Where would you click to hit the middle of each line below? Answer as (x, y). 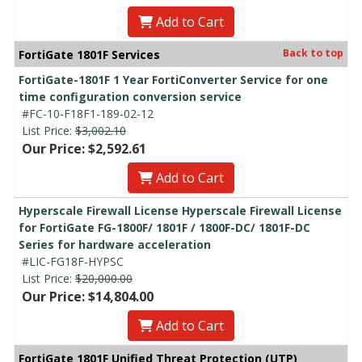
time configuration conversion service (130, 96)
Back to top (313, 53)
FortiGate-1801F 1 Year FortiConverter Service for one (173, 79)
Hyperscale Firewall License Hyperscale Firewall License (180, 210)
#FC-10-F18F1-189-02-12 (88, 113)
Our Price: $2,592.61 (84, 148)
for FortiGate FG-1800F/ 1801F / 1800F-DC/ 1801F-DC (164, 227)
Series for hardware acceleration (115, 244)
